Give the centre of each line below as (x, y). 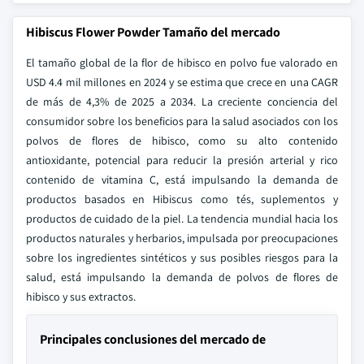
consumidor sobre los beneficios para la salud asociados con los (182, 121)
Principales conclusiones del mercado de (153, 339)
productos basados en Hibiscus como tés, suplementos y (182, 199)
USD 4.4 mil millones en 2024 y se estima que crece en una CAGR (182, 82)
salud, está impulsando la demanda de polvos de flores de (182, 277)
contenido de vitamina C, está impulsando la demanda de (182, 180)
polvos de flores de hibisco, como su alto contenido (182, 141)
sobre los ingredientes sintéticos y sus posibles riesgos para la (182, 258)
